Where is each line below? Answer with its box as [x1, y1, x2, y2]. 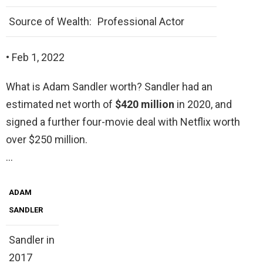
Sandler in [9, 234, 55, 247]
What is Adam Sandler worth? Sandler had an [6, 80, 213, 93]
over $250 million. [6, 133, 87, 146]
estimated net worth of [6, 98, 115, 111]
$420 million [115, 98, 177, 111]
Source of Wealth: [9, 15, 92, 28]
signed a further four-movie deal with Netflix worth [6, 116, 240, 129]
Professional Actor [97, 15, 184, 28]
